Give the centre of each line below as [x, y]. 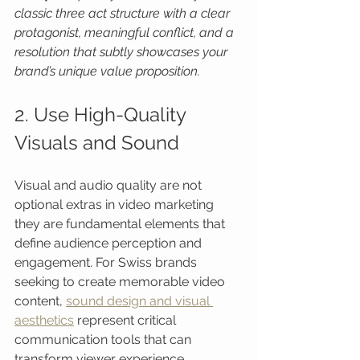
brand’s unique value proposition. [107, 71]
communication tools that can [104, 340]
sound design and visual [139, 301]
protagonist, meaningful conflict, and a [126, 33]
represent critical [127, 320]
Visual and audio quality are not [110, 185]
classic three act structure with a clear [124, 13]
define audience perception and [110, 243]
